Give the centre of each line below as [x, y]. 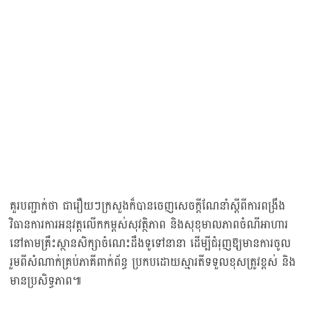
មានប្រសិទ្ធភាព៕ [45, 281]
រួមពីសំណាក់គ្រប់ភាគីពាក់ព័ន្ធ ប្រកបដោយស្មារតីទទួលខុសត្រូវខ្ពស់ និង [153, 262]
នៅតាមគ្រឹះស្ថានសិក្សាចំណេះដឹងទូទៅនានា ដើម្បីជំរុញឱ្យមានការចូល [150, 244]
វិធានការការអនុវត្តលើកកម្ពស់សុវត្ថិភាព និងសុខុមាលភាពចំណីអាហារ [149, 225]
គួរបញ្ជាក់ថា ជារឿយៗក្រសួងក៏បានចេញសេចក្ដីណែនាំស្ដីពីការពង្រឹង [148, 206]
